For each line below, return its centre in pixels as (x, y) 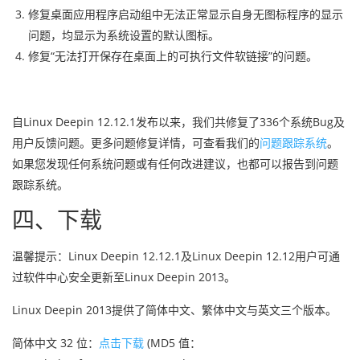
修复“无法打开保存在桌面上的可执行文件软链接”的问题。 (173, 56)
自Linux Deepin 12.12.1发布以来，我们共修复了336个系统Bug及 (178, 122)
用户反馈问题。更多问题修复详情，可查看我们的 (136, 143)
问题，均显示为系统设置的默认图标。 (124, 35)
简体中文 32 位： (55, 343)
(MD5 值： (172, 343)
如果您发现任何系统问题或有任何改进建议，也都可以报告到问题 (175, 164)
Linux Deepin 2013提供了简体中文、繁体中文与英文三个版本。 (174, 310)
